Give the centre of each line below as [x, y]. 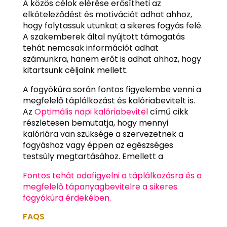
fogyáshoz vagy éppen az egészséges [98, 145]
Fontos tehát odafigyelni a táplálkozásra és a [112, 176]
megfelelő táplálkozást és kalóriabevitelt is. [109, 101]
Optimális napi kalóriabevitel [91, 112]
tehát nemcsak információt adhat [90, 48]
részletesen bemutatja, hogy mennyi [95, 123]
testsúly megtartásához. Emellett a [93, 157]
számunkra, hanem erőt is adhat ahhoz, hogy [112, 59]
